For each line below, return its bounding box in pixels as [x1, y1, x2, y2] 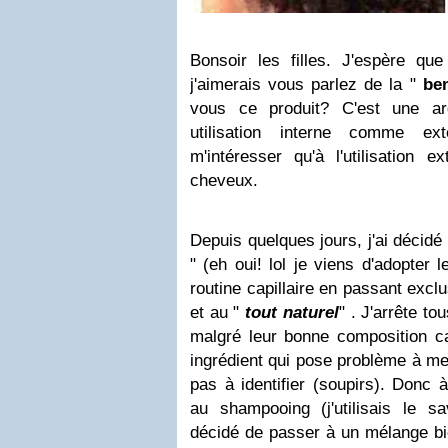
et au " [190, 303, 246, 322]
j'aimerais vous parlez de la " [190, 75, 423, 94]
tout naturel [245, 303, 339, 322]
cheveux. [190, 171, 258, 190]
